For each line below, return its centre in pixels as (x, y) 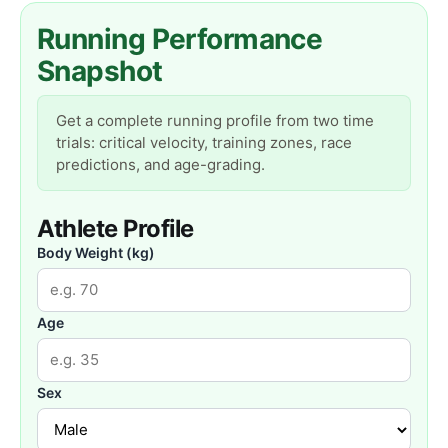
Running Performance (180, 38)
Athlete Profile (115, 228)
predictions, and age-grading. (160, 164)
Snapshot (100, 70)
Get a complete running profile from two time (215, 120)
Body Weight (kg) (96, 252)
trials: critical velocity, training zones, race (204, 142)
